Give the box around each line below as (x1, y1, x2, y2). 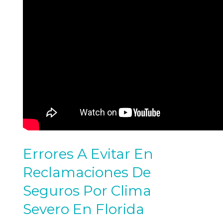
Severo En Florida (23, 200, 144, 218)
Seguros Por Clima (23, 182, 151, 199)
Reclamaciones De (23, 163, 151, 181)
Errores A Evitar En (23, 145, 153, 162)
